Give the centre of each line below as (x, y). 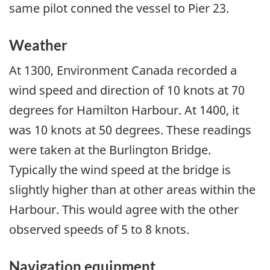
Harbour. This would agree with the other (124, 209)
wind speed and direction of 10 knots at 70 (127, 90)
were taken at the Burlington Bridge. (110, 149)
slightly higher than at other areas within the (132, 189)
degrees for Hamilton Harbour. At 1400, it (124, 110)
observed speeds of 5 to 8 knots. (99, 229)
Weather (38, 45)
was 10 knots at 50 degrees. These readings (130, 130)
